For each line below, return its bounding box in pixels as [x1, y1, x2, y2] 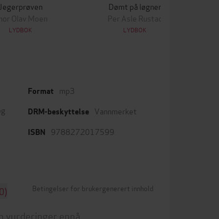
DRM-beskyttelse [28, 107, 89, 117]
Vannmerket [94, 105, 137, 116]
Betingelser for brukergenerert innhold [32, 183, 153, 193]
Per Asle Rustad [107, 12, 163, 23]
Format [28, 86, 54, 96]
